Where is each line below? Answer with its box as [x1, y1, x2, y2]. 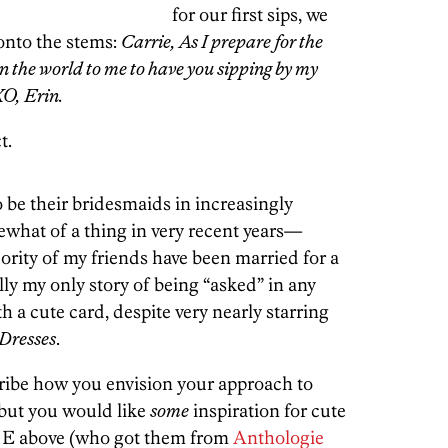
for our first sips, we [172, 3, 328, 26]
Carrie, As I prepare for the [121, 30, 323, 53]
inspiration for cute [189, 399, 346, 422]
